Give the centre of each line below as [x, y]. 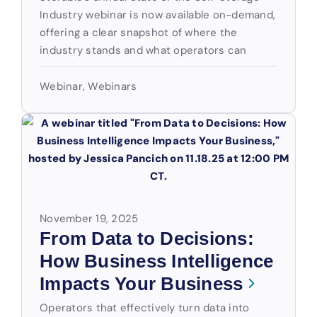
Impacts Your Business [142, 284]
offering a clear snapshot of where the [139, 32]
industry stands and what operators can [143, 50]
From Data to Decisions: [147, 238]
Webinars [113, 86]
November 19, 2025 [89, 218]
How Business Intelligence [157, 261]
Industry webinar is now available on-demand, [157, 15]
